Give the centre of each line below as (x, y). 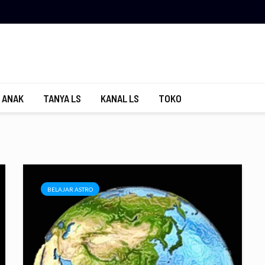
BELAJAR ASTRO (70, 189)
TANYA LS (62, 98)
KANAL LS (120, 98)
